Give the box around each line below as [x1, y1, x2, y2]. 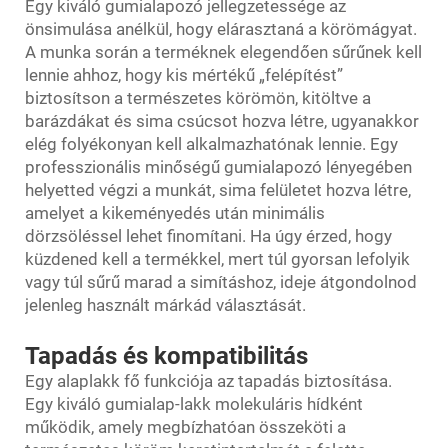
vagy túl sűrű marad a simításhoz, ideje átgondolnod [25, 272, 417, 292]
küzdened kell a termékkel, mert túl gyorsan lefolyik [25, 249, 410, 269]
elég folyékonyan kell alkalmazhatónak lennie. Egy [25, 134, 398, 154]
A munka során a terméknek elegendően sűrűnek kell [25, 42, 422, 62]
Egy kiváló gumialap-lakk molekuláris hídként [25, 394, 363, 414]
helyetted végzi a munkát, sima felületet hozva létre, [25, 180, 411, 200]
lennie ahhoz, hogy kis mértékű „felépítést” [25, 65, 343, 85]
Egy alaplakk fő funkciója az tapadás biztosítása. [25, 371, 392, 391]
